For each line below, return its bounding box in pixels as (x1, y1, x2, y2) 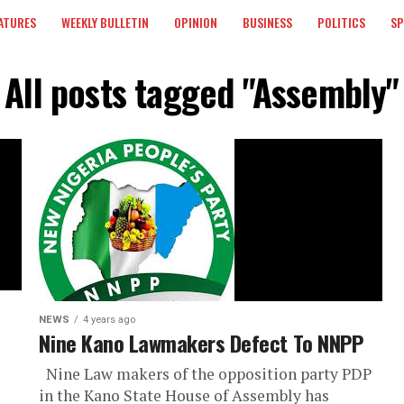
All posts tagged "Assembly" (5, 65, 399, 119)
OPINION (174, 13, 217, 32)
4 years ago (83, 314, 136, 326)
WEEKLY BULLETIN (61, 13, 149, 32)
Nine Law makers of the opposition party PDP (39, 363, 372, 384)
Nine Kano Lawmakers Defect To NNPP (39, 326, 363, 359)
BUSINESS (243, 13, 292, 32)
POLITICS (317, 13, 365, 32)
